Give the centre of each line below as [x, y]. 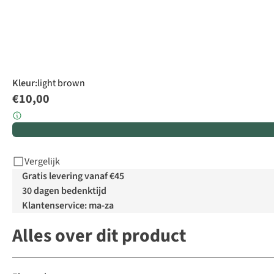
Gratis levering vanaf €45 [73, 176]
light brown [61, 83]
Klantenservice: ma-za [68, 206]
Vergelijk [42, 162]
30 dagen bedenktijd [64, 191]
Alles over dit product [99, 236]
